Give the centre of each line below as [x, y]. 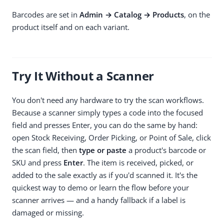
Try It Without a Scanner [84, 75]
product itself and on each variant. [71, 27]
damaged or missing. [48, 212]
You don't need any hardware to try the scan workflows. [108, 100]
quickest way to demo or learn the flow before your [100, 187]
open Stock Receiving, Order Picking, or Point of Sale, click [111, 137]
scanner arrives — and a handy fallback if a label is [99, 200]
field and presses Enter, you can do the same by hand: [105, 125]
